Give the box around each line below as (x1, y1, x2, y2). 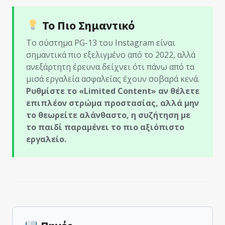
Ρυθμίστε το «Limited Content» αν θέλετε (26, 85, 199, 96)
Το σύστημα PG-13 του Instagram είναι (26, 37, 175, 48)
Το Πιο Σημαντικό (39, 18, 135, 33)
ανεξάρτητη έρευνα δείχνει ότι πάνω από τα (26, 61, 194, 72)
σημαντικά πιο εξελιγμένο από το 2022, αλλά (26, 49, 195, 60)
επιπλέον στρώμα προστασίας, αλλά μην (26, 97, 199, 108)
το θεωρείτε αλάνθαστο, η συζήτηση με (26, 109, 190, 121)
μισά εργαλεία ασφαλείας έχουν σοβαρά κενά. (26, 73, 199, 84)
